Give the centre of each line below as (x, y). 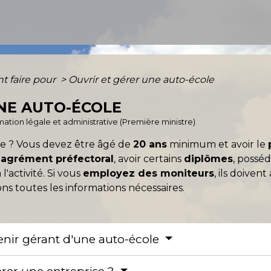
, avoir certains (149, 158)
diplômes (209, 158)
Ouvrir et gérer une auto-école (142, 79)
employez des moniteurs (149, 173)
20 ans (150, 144)
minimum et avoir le (218, 144)
